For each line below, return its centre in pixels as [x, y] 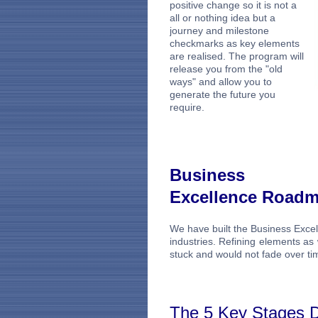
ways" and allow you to [220, 81]
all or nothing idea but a [222, 17]
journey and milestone [219, 30]
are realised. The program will [236, 56]
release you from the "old [226, 68]
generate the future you [222, 94]
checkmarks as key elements [234, 43]
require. [187, 107]
